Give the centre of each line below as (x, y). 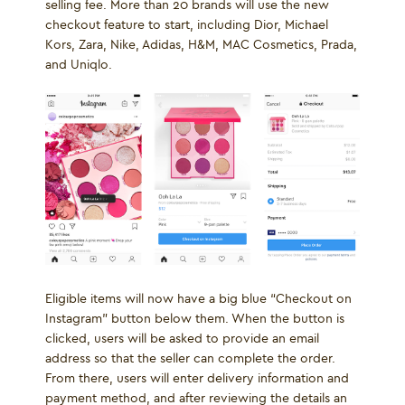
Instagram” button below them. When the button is (195, 319)
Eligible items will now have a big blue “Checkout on (198, 299)
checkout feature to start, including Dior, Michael (187, 25)
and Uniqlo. (79, 65)
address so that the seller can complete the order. (190, 358)
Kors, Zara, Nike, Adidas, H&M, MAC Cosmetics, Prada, (201, 45)
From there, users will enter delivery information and (197, 378)
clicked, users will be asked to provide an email (182, 339)
